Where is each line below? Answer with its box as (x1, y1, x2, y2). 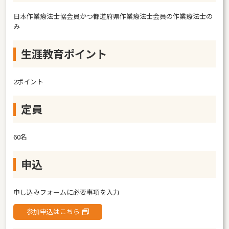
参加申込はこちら (27, 206, 80, 216)
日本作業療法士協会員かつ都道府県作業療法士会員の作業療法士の (13, 11, 213, 21)
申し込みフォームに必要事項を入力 (13, 187, 120, 197)
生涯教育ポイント (21, 46, 107, 62)
